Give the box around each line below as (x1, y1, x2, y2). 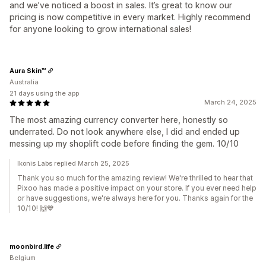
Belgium (9, 254, 36, 262)
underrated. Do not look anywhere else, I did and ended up (9, 126, 240, 137)
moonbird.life (9, 242, 54, 251)
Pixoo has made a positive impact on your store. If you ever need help (17, 183, 256, 192)
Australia (9, 78, 39, 86)
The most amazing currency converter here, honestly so (9, 115, 228, 125)
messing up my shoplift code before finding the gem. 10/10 (9, 138, 239, 148)
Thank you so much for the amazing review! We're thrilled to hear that (17, 173, 253, 182)
